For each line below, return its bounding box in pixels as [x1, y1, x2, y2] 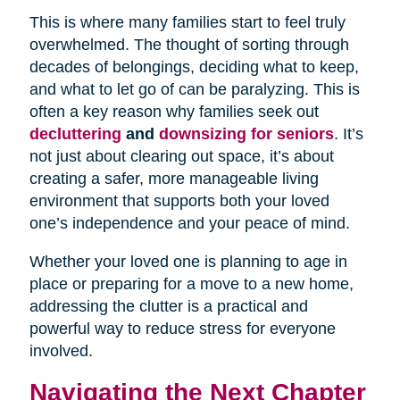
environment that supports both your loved [29, 191, 329, 210]
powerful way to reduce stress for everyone [29, 319, 336, 337]
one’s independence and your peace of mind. [29, 213, 350, 232]
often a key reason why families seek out [29, 102, 319, 121]
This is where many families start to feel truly [29, 12, 346, 31]
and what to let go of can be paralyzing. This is [29, 79, 360, 98]
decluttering [29, 124, 121, 143]
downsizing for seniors [158, 124, 334, 143]
